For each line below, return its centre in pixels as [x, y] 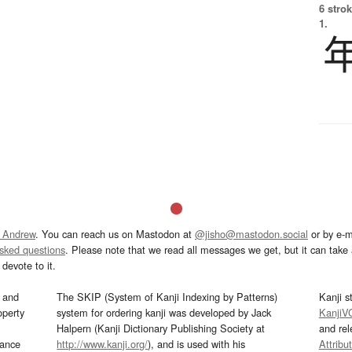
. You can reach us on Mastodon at [115, 234]
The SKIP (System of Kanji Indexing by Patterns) [167, 297]
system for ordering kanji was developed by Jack [164, 313]
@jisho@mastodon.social [251, 234]
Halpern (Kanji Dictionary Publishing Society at [161, 328]
